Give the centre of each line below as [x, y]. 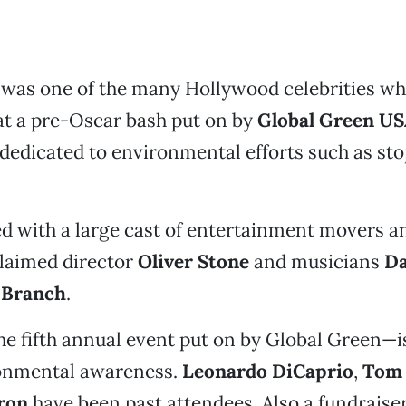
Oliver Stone [193, 261]
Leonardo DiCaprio [267, 371]
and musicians [316, 261]
